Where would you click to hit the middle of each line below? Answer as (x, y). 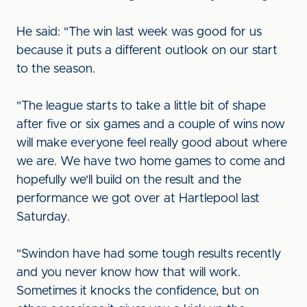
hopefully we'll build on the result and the (129, 180)
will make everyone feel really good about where (152, 143)
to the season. (56, 69)
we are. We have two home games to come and (151, 162)
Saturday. (43, 217)
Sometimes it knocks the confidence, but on (138, 291)
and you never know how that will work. (128, 273)
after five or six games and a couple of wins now (151, 125)
